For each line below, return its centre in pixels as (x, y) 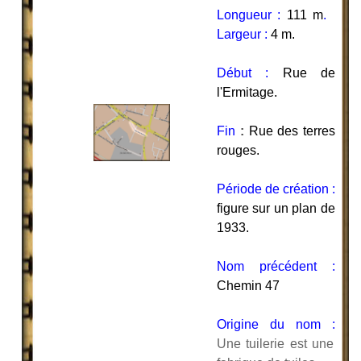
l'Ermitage (245, 92)
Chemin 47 (248, 285)
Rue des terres (292, 131)
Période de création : (276, 189)
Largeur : (242, 34)
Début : (243, 73)
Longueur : (249, 15)
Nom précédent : (276, 266)
